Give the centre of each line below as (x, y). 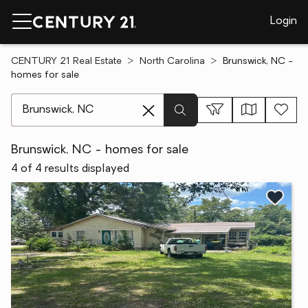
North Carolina (172, 62)
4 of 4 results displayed (70, 169)
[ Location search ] (56, 100)
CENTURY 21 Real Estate (66, 62)
